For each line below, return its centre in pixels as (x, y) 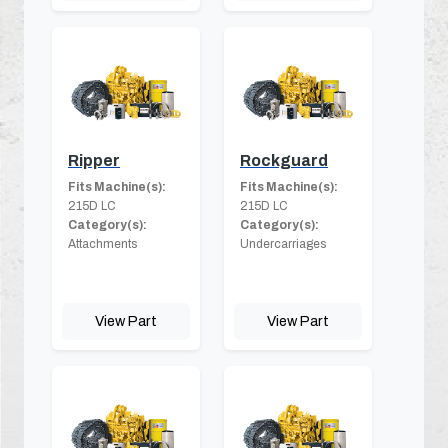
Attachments (102, 243)
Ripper (94, 160)
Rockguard (284, 160)
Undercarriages (283, 243)
